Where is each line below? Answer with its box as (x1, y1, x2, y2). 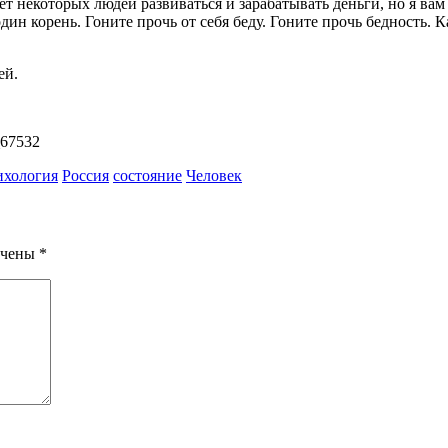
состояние (113, 167, 182, 185)
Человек (186, 167, 242, 185)
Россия (62, 167, 109, 185)
